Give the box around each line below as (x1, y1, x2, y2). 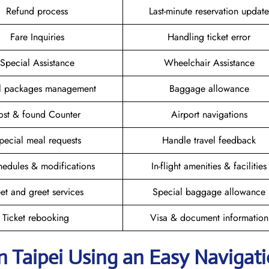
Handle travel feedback (162, 133, 256, 147)
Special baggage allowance (153, 184, 265, 199)
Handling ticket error (168, 29, 250, 44)
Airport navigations (171, 107, 247, 121)
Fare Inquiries (10, 29, 64, 44)
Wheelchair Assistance (163, 55, 255, 70)
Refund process (6, 4, 68, 18)
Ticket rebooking (2, 210, 72, 225)
